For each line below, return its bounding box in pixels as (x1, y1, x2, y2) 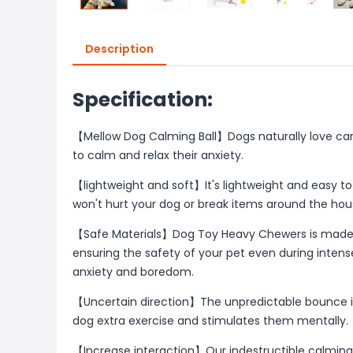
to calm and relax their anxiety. (72, 147, 243, 163)
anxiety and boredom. (72, 264, 194, 280)
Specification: (72, 86, 213, 113)
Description (85, 41, 154, 57)
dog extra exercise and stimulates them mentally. (72, 313, 348, 329)
